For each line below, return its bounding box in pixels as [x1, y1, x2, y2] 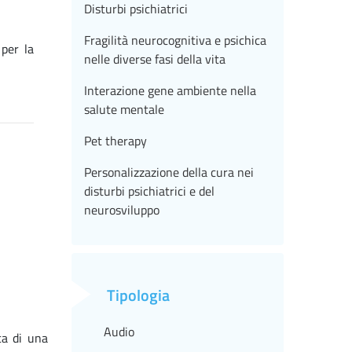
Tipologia [107, 283, 170, 308]
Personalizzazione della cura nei [84, 163, 254, 182]
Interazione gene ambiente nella [84, 81, 256, 101]
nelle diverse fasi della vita [84, 49, 225, 69]
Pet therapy [84, 131, 147, 151]
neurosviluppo [84, 200, 159, 220]
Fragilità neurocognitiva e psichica [84, 31, 266, 50]
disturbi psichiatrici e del [84, 181, 214, 201]
